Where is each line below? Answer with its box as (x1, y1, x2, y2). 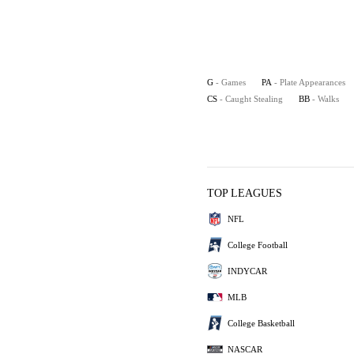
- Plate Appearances (274, 77, 345, 87)
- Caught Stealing (220, 94, 283, 104)
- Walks (312, 94, 339, 104)
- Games (216, 77, 246, 87)
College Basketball (228, 318, 295, 328)
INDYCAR (228, 265, 267, 276)
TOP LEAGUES (207, 187, 282, 199)
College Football (228, 239, 288, 250)
